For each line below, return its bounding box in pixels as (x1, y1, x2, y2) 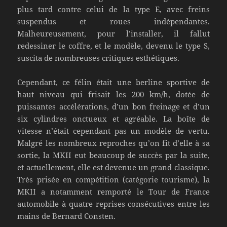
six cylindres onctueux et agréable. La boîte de (17, 113, 210, 124)
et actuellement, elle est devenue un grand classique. (17, 162, 210, 172)
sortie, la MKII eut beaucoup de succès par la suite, (17, 149, 210, 160)
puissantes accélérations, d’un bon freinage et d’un (17, 101, 210, 111)
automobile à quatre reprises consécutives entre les (17, 198, 210, 209)
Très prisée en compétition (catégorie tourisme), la (17, 174, 210, 184)
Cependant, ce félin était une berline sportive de (17, 77, 210, 87)
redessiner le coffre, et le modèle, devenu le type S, (17, 40, 210, 51)
